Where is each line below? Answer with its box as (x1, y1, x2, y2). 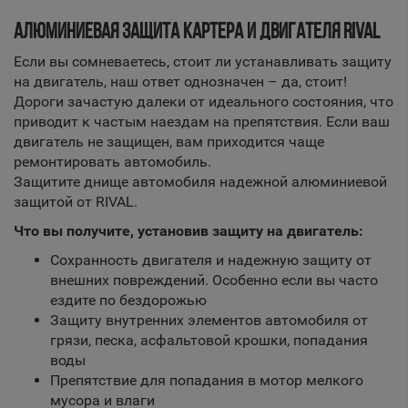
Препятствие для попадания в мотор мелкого (50, 372, 363, 389)
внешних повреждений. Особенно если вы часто (50, 271, 378, 289)
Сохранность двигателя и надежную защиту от (50, 251, 372, 269)
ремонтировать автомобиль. (14, 153, 211, 170)
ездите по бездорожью (50, 291, 207, 309)
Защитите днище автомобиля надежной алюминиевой (14, 173, 387, 190)
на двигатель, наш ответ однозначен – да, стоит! (14, 73, 347, 90)
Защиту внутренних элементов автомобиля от (50, 311, 368, 329)
